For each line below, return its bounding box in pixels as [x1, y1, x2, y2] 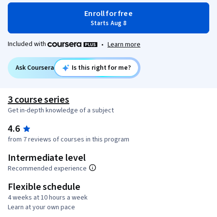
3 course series [8, 93, 70, 107]
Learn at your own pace [8, 202, 75, 212]
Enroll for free [84, 8, 133, 19]
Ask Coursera [15, 62, 54, 73]
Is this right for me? [71, 62, 131, 73]
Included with [8, 39, 47, 49]
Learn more [107, 39, 140, 49]
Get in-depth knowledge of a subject [8, 105, 114, 115]
